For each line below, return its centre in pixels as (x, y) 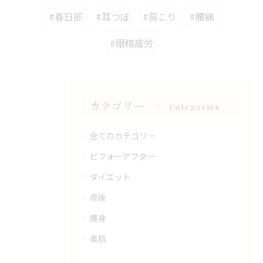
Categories (195, 107)
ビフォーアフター (122, 156)
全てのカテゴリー (123, 136)
